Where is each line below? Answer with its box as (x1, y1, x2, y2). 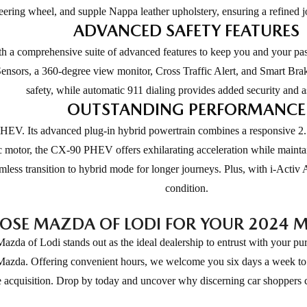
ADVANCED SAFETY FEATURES (73, 20, 299, 40)
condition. (164, 182, 208, 194)
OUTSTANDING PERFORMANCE (67, 99, 306, 119)
